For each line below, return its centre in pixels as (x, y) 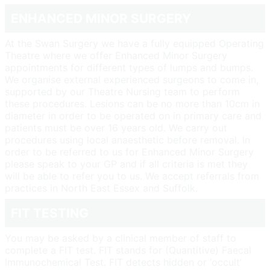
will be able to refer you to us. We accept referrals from (132, 176)
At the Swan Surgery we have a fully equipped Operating (134, 43)
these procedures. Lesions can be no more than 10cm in (132, 103)
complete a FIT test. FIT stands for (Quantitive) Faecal (128, 250)
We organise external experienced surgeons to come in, (132, 79)
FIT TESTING (50, 213)
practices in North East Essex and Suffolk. (101, 188)
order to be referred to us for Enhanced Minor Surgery (129, 152)
